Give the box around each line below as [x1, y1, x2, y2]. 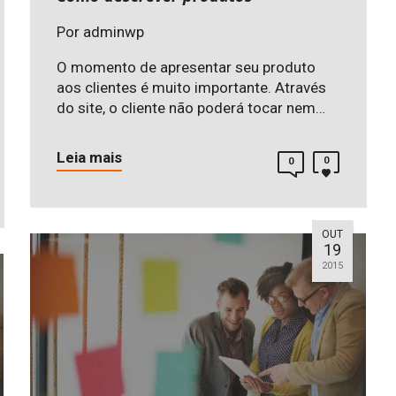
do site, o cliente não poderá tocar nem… [57, 99, 325, 118]
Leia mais [57, 148, 122, 167]
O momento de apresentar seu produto [57, 58, 316, 77]
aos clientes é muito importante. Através [57, 79, 326, 97]
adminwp [83, 23, 144, 42]
